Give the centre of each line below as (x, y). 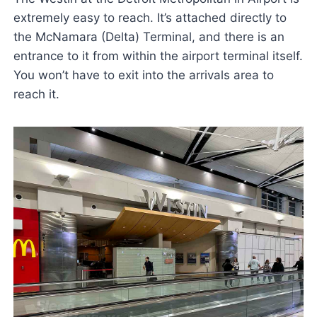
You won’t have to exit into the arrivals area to (143, 75)
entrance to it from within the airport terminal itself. (158, 56)
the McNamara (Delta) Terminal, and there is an (149, 37)
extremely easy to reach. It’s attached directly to (150, 18)
